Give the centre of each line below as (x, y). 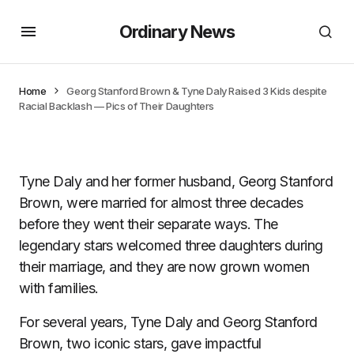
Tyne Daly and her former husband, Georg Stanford (176, 181)
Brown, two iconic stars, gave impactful (140, 343)
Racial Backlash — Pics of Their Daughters (117, 106)
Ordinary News (177, 31)
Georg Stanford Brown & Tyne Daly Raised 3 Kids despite (197, 91)
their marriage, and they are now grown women (164, 267)
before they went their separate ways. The (149, 224)
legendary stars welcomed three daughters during (171, 245)
